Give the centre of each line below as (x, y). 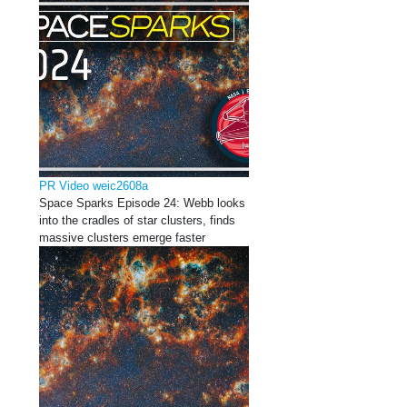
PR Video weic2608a (94, 185)
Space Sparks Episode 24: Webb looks (142, 203)
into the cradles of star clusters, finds (137, 220)
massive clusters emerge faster (122, 237)
